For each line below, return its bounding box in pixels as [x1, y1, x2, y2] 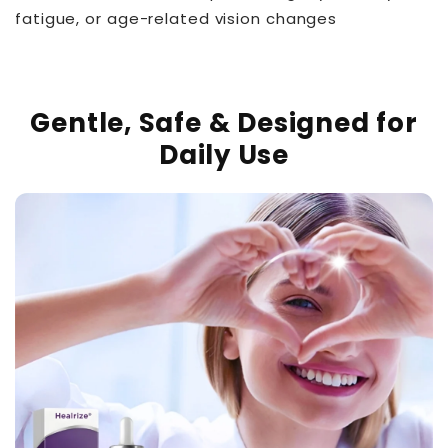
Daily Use [158, 137, 290, 174]
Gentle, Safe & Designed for [30, 105, 418, 142]
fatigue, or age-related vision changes [15, 7, 338, 29]
